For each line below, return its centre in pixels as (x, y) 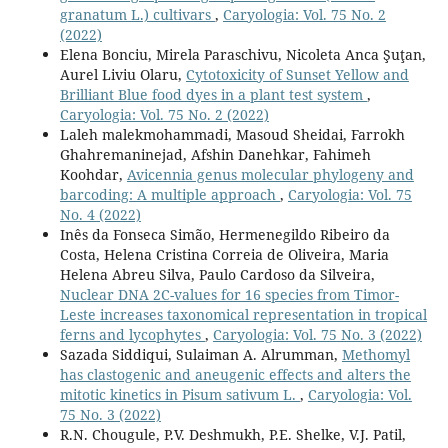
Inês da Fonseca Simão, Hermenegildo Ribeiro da (224, 234)
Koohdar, (93, 174)
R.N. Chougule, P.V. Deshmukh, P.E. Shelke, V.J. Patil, (232, 434)
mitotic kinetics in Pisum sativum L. (179, 394)
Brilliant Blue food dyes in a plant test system (213, 94)
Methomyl (375, 354)
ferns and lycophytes (132, 334)
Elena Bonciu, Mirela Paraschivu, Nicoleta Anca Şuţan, (242, 54)
